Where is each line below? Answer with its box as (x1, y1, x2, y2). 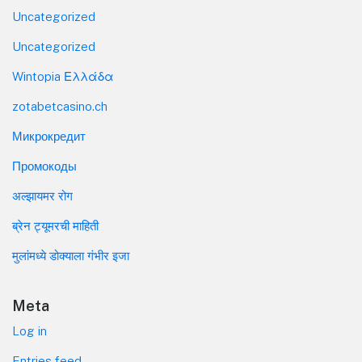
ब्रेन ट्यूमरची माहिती (12, 219, 99, 234)
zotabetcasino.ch (12, 99, 107, 114)
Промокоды (12, 159, 77, 174)
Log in (12, 324, 47, 339)
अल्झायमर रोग (12, 189, 73, 204)
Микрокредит (12, 129, 86, 144)
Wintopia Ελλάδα (12, 69, 114, 84)
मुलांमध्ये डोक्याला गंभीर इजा (12, 249, 129, 263)
